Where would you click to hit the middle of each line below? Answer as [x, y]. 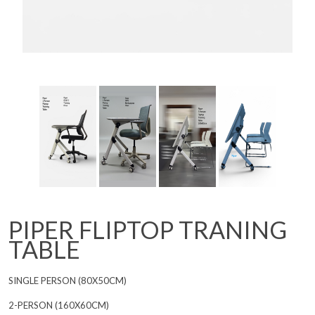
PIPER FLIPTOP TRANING [148, 229]
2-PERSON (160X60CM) [59, 305]
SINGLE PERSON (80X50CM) [67, 280]
